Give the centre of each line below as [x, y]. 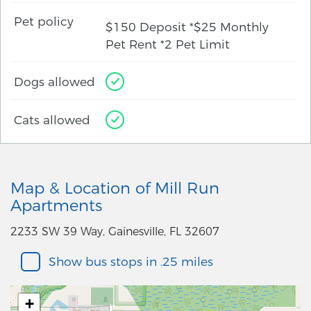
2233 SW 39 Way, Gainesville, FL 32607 [115, 232]
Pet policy [44, 22]
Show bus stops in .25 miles [131, 262]
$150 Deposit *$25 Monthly [187, 27]
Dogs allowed [54, 81]
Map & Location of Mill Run [115, 188]
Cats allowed [52, 119]
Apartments [56, 206]
